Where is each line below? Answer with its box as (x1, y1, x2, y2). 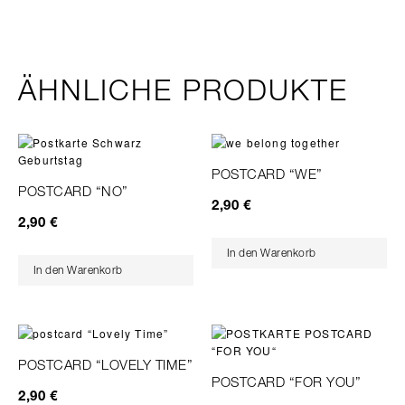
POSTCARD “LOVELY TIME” (18, 355, 193, 373)
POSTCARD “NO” (18, 183, 128, 201)
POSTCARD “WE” (212, 165, 323, 184)
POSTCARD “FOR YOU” (212, 372, 361, 391)
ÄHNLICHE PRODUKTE (18, 72, 348, 108)
